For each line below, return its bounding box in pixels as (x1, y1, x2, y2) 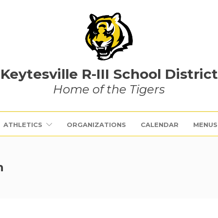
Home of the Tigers (53, 82, 165, 96)
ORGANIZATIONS (66, 121, 126, 128)
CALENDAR (140, 121, 179, 128)
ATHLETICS (3, 121, 42, 128)
